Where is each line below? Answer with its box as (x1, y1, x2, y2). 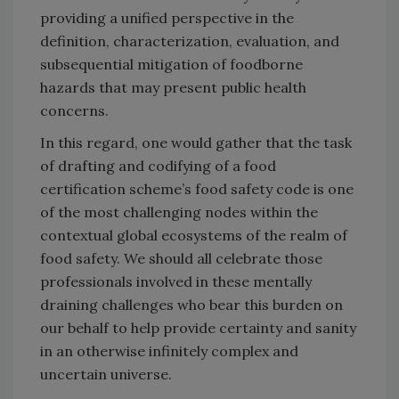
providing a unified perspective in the (40, 8, 294, 27)
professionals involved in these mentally (40, 272, 312, 290)
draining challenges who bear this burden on (40, 295, 343, 313)
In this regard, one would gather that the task (40, 133, 352, 151)
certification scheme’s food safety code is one (40, 179, 354, 198)
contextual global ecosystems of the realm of (40, 225, 347, 244)
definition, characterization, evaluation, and (40, 31, 339, 50)
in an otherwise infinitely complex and (40, 341, 298, 360)
